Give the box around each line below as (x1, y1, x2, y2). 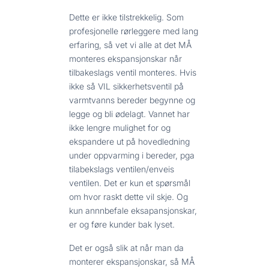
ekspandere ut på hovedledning (69, 136, 190, 147)
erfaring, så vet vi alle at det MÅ (69, 39, 192, 50)
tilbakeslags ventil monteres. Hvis (69, 67, 196, 77)
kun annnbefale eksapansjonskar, (69, 205, 197, 216)
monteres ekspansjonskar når (69, 53, 182, 64)
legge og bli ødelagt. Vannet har (69, 108, 190, 119)
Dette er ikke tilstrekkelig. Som (69, 11, 184, 22)
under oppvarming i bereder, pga (69, 150, 195, 160)
